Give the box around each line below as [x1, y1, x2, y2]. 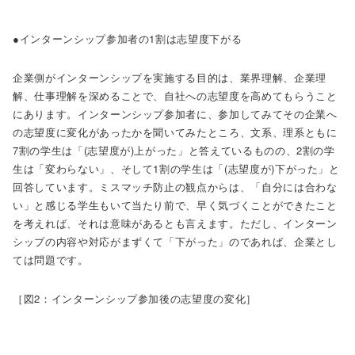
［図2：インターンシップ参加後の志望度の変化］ [13, 291, 257, 306]
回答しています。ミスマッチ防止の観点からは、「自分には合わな [13, 179, 338, 194]
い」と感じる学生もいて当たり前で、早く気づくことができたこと [13, 197, 338, 212]
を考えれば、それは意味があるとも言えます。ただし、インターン [13, 216, 338, 231]
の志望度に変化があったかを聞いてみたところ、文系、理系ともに [13, 124, 338, 139]
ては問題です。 [13, 252, 89, 267]
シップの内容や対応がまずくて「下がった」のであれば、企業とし [13, 234, 338, 249]
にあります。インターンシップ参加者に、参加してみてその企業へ [13, 106, 338, 121]
